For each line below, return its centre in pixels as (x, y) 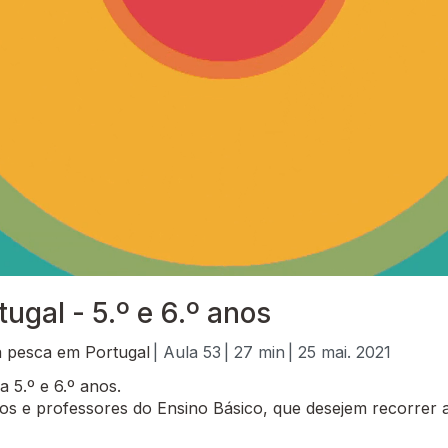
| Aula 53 (187, 352)
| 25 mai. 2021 (339, 352)
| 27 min (254, 352)
